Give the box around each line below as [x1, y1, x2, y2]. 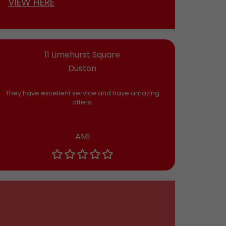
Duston [68, 63, 97, 75]
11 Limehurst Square [44, 49, 121, 61]
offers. [72, 98, 93, 107]
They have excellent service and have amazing [5, 89, 159, 98]
